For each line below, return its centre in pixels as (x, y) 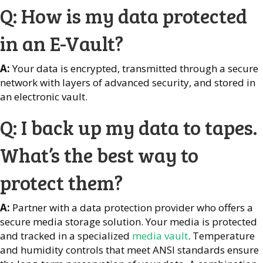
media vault (160, 235)
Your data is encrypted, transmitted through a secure (134, 68)
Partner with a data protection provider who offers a (131, 207)
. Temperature (221, 235)
